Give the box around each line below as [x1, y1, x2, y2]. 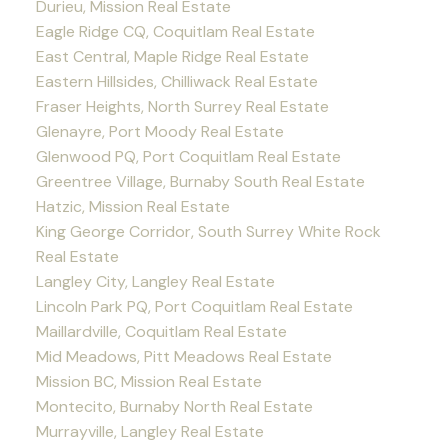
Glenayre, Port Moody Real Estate [35, 121, 284, 143]
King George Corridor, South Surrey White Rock [35, 221, 381, 243]
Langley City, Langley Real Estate [35, 271, 275, 293]
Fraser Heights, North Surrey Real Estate [35, 96, 329, 118]
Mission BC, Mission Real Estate [35, 371, 262, 393]
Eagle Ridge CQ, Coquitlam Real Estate [35, 21, 315, 43]
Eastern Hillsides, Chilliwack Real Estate [35, 71, 318, 93]
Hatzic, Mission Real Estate [35, 196, 230, 218]
